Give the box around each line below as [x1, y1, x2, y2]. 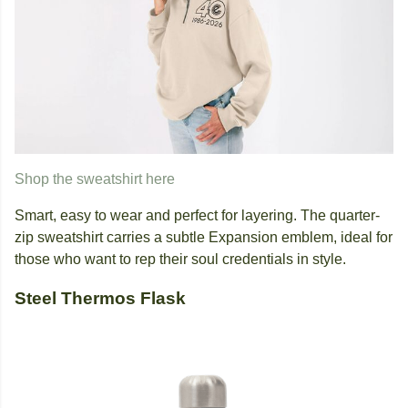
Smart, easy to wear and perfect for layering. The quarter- [15, 208, 380, 224]
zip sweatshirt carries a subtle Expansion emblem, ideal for [15, 229, 393, 246]
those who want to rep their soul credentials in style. [15, 251, 346, 268]
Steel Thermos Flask [15, 289, 186, 309]
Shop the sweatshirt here [15, 171, 175, 188]
